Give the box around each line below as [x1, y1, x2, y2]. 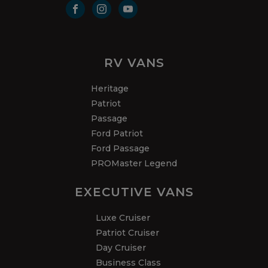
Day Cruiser [96, 242, 146, 254]
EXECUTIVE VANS [74, 185, 194, 200]
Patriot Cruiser [96, 227, 159, 239]
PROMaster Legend [91, 158, 177, 169]
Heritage [91, 83, 129, 95]
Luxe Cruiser [96, 212, 150, 224]
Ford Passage [91, 143, 150, 154]
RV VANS [103, 56, 165, 71]
